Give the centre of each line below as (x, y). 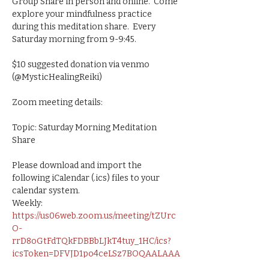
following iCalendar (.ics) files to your (87, 178)
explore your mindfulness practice (83, 14)
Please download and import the (78, 166)
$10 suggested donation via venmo (82, 65)
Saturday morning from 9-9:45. (77, 40)
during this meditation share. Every (85, 27)
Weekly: (28, 204)
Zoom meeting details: (57, 103)
